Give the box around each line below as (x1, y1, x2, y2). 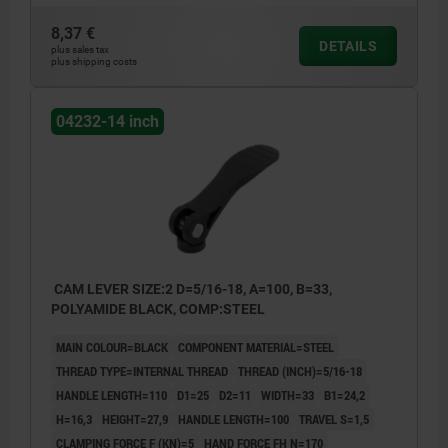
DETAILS (319, 37, 377, 54)
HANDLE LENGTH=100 (178, 410, 289, 429)
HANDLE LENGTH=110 (56, 386, 167, 405)
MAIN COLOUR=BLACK (56, 338, 168, 357)
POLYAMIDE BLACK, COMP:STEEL (51, 301, 265, 318)
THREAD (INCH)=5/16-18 (238, 362, 362, 381)
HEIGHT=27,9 (102, 410, 168, 429)
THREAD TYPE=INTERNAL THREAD (56, 362, 228, 381)
